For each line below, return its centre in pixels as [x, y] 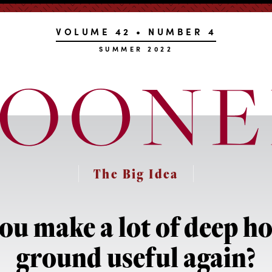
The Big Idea [136, 174]
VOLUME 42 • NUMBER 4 [136, 31]
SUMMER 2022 [136, 49]
